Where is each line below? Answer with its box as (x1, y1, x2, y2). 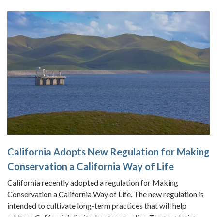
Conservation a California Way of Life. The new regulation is (7, 189, 204, 199)
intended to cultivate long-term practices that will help (7, 201, 186, 210)
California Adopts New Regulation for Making (7, 145, 210, 157)
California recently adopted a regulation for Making (7, 177, 178, 187)
